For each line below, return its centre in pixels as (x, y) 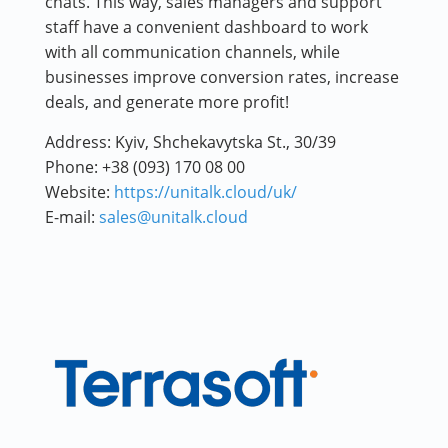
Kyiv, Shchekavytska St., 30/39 (225, 142)
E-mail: (72, 217)
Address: (80, 142)
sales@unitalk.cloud (173, 217)
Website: (79, 192)
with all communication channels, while (192, 52)
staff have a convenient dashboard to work (206, 27)
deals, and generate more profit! (167, 102)
